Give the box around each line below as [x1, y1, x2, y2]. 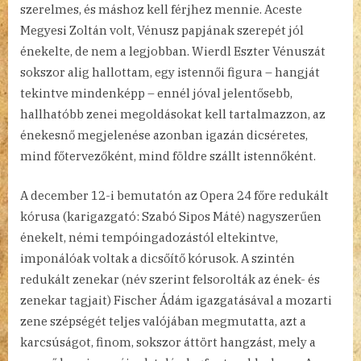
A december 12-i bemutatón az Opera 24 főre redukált [20, 187, 329, 203]
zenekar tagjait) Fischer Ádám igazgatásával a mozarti [20, 292, 332, 308]
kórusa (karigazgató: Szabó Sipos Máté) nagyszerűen [20, 208, 322, 224]
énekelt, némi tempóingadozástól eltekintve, [20, 229, 278, 245]
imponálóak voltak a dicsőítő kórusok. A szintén [20, 250, 295, 266]
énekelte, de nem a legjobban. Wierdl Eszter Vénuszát [20, 44, 326, 60]
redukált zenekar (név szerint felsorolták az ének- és [20, 271, 320, 287]
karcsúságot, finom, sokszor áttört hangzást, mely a [20, 334, 316, 350]
